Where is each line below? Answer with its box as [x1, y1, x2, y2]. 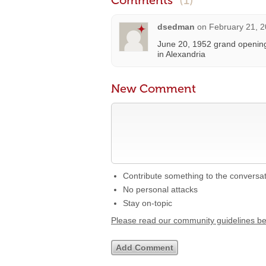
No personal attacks [123, 185, 198, 194]
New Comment [111, 81, 196, 96]
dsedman [157, 22, 195, 31]
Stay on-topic [123, 198, 172, 208]
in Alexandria [157, 49, 205, 59]
